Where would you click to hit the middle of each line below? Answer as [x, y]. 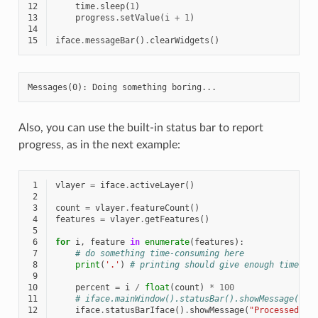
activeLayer [157, 185]
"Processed [276, 310]
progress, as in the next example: [99, 144]
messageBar [110, 40]
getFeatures [172, 219]
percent [92, 287]
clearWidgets [179, 40]
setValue [139, 17]
